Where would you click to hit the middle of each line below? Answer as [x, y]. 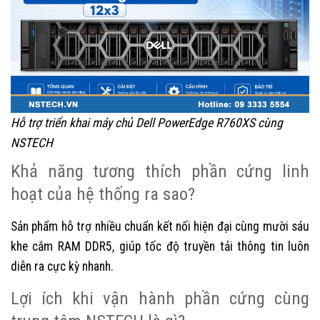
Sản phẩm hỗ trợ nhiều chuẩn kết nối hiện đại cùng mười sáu [160, 227]
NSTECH [32, 143]
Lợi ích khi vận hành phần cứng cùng [160, 299]
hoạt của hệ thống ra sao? [103, 194]
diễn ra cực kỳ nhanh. [62, 267]
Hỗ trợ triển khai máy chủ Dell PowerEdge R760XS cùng [147, 123]
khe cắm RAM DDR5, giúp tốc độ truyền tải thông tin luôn [160, 247]
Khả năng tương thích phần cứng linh [160, 171]
